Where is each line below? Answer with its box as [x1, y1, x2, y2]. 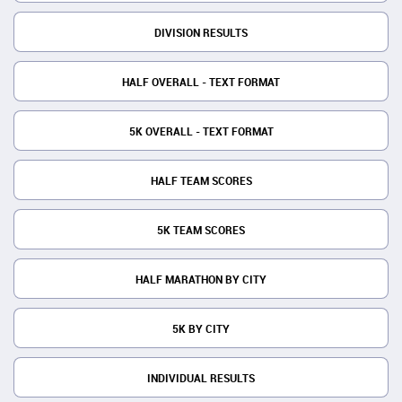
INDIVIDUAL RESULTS [147, 372, 255, 385]
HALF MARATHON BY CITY [135, 274, 267, 286]
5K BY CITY [172, 323, 230, 336]
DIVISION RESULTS [154, 27, 248, 39]
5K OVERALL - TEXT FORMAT [128, 126, 274, 138]
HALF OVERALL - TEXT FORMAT [122, 76, 280, 89]
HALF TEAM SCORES [150, 175, 252, 188]
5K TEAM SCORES [157, 224, 245, 237]
